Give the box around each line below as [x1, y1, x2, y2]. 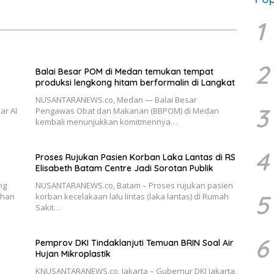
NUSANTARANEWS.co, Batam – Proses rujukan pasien [35, 180, 233, 191]
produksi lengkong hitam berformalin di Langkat [35, 77, 235, 89]
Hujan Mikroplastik [35, 248, 111, 260]
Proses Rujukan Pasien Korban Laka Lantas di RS [35, 152, 235, 163]
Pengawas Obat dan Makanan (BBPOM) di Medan [35, 105, 219, 117]
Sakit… [35, 202, 61, 213]
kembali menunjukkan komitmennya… [35, 116, 177, 128]
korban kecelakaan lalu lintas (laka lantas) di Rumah [35, 191, 229, 202]
